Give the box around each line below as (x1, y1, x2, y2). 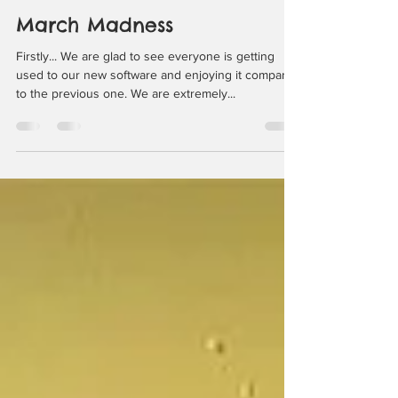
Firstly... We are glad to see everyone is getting (16, 145, 275, 159)
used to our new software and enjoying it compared (16, 163, 300, 178)
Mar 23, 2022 (53, 78, 116, 92)
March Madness (16, 108, 173, 133)
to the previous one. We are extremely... (16, 182, 235, 196)
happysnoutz (53, 64, 115, 76)
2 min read (132, 78, 183, 92)
